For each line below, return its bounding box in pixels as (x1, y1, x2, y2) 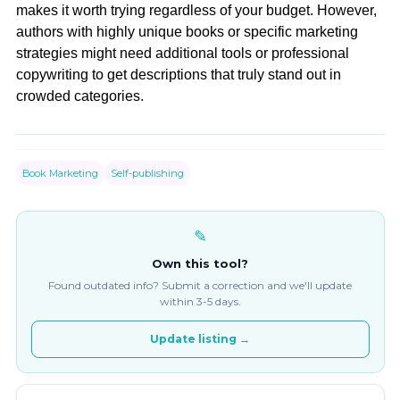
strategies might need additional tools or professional (15, 45, 349, 61)
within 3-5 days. (159, 295, 241, 309)
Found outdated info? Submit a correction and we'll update (48, 279, 352, 293)
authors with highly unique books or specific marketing (15, 23, 358, 39)
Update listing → (150, 332, 250, 346)
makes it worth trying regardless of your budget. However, (15, 2, 377, 18)
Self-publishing (110, 167, 184, 180)
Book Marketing (21, 167, 98, 180)
